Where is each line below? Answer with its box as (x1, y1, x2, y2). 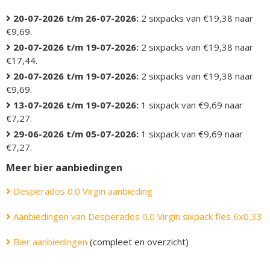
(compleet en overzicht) (87, 236, 189, 248)
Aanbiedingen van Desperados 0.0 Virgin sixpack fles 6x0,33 (11, 210, 262, 223)
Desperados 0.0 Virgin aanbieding (11, 185, 152, 198)
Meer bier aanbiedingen (6, 161, 122, 175)
